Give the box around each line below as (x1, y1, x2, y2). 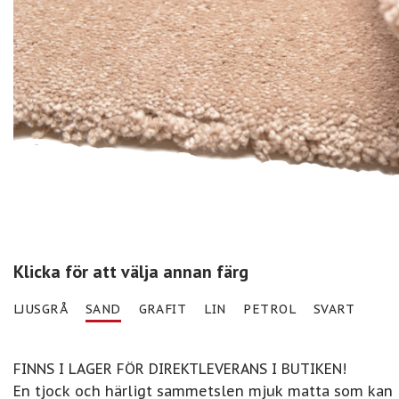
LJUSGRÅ (13, 301, 68, 318)
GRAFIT (138, 301, 187, 318)
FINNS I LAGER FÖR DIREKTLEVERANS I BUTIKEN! (13, 359, 346, 378)
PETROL (243, 301, 296, 318)
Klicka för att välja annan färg (13, 260, 248, 284)
